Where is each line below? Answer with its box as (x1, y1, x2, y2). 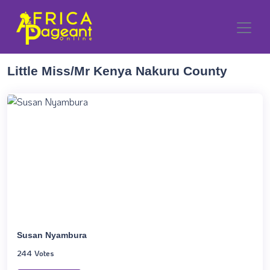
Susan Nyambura (17, 230, 87, 240)
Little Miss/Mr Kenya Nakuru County (7, 64, 227, 78)
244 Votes (17, 247, 54, 258)
